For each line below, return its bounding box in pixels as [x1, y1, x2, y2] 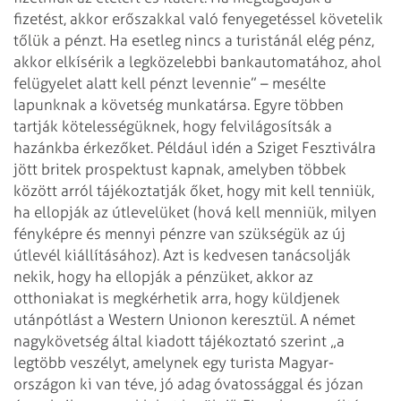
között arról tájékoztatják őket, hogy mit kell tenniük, [13, 181, 374, 200]
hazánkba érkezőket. [13, 138, 153, 157]
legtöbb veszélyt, [13, 353, 129, 371]
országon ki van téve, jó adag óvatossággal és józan [13, 374, 363, 393]
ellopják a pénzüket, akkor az [112, 267, 313, 286]
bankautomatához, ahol [217, 52, 381, 71]
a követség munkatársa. [86, 95, 253, 114]
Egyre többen [253, 95, 344, 114]
